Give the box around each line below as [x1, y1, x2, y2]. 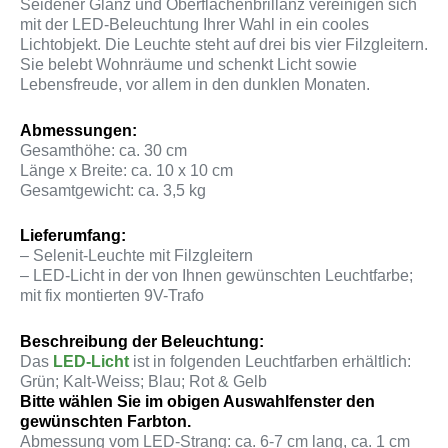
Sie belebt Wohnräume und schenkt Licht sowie [20, 55, 357, 73]
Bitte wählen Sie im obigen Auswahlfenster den [20, 392, 375, 410]
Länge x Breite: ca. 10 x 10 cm [20, 161, 233, 179]
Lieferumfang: [20, 227, 126, 245]
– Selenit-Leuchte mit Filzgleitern [20, 247, 253, 265]
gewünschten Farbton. [20, 412, 191, 430]
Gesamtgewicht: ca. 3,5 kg [20, 181, 206, 199]
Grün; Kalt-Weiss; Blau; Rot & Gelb [20, 372, 267, 390]
